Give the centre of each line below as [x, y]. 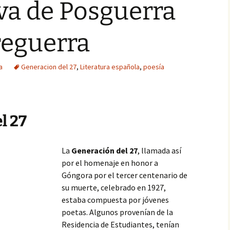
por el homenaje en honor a [110, 163]
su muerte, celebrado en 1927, [114, 187]
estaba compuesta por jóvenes [115, 200]
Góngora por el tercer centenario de [124, 175]
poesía [154, 67]
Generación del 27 [104, 150]
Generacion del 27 [49, 67]
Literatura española [110, 67]
